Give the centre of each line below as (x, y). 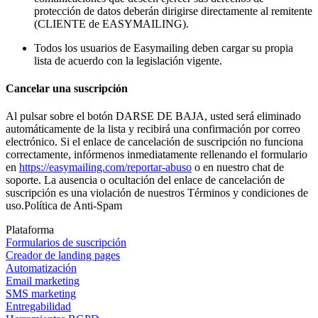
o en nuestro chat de (238, 168)
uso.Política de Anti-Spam (64, 206)
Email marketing (43, 281)
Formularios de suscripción (66, 243)
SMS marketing (41, 294)
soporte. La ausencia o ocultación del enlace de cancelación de (145, 180)
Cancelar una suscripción (67, 89)
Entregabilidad (38, 307)
